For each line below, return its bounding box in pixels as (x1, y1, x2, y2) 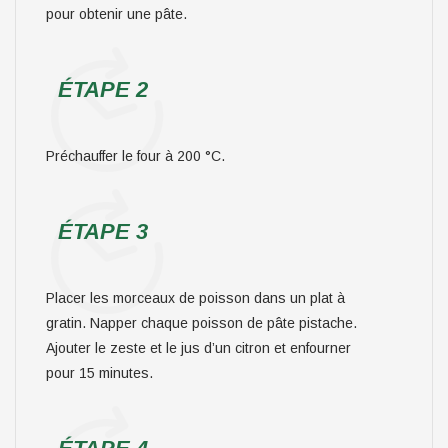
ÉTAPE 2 (58, 77, 148, 102)
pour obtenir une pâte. (46, 6, 187, 22)
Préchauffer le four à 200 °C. (46, 148, 225, 164)
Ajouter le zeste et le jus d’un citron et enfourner (46, 340, 351, 356)
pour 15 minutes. (46, 365, 153, 381)
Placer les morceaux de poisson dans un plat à (46, 290, 345, 306)
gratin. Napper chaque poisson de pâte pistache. (46, 315, 357, 331)
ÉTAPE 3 (58, 219, 148, 244)
